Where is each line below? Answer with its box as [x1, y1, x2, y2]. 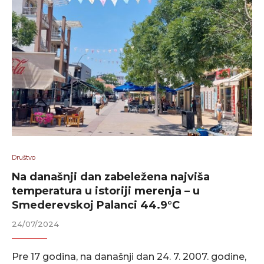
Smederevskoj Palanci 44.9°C [12, 199, 180, 212]
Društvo [12, 153, 35, 161]
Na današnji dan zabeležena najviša [12, 170, 210, 183]
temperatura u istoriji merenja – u [12, 184, 200, 197]
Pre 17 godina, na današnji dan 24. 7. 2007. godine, [12, 251, 246, 262]
